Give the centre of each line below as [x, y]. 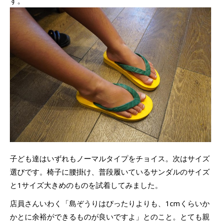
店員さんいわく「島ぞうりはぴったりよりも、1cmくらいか [110, 203]
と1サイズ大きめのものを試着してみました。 [86, 185]
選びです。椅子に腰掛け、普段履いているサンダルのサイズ [110, 171]
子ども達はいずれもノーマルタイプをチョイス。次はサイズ [110, 158]
